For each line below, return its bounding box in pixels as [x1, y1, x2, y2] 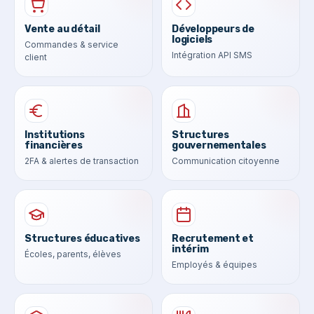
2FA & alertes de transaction [25, 155, 139, 166]
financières [25, 139, 83, 151]
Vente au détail [25, 22, 100, 35]
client [25, 51, 47, 62]
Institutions [25, 128, 85, 141]
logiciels [172, 33, 213, 46]
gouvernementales [172, 139, 266, 151]
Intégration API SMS [172, 49, 252, 60]
